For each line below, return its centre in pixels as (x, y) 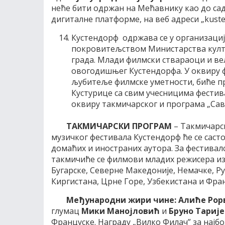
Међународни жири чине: (121, 200)
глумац (66, 211)
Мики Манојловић (121, 211)
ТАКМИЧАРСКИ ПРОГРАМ (119, 126)
